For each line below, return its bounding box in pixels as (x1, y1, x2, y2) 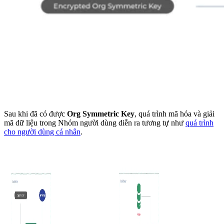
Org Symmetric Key (67, 109, 134, 118)
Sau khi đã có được (4, 109, 67, 118)
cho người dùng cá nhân (4, 127, 80, 136)
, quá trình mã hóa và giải (134, 109, 214, 118)
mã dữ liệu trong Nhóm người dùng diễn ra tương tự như (4, 118, 185, 127)
